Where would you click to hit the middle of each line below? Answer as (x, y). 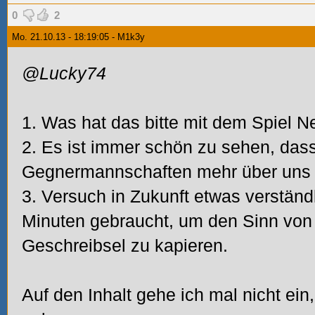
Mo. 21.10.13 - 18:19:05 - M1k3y (78, 37)
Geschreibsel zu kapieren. (125, 245)
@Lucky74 (64, 73)
